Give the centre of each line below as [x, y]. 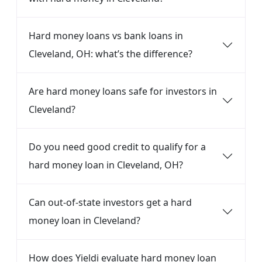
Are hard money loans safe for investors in [123, 91]
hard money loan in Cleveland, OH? [106, 165]
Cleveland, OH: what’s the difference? [111, 54]
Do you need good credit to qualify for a [117, 147]
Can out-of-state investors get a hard [110, 202]
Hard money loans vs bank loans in [106, 36]
